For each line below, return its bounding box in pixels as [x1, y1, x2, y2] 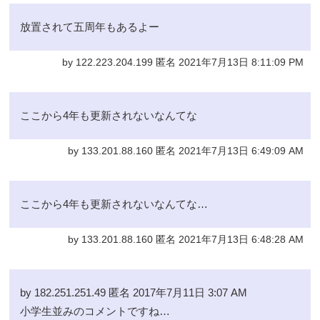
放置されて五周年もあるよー [20, 20, 160, 33]
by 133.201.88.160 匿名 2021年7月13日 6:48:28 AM [67, 234, 304, 245]
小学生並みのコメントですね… [20, 304, 171, 317]
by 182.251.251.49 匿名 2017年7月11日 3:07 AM [20, 286, 248, 299]
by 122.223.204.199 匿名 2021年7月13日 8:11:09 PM [61, 56, 304, 68]
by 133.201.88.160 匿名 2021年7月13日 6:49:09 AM [67, 145, 304, 156]
